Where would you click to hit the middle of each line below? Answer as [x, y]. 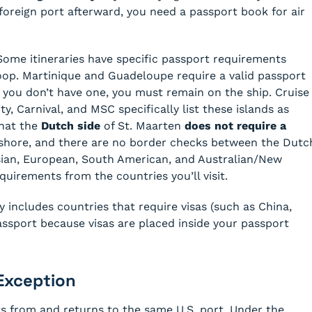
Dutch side [71, 126]
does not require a [235, 126]
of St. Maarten [142, 126]
